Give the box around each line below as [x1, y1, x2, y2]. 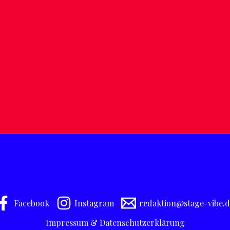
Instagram [74, 197, 114, 208]
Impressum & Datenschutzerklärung [45, 217, 185, 228]
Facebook [14, 197, 49, 208]
